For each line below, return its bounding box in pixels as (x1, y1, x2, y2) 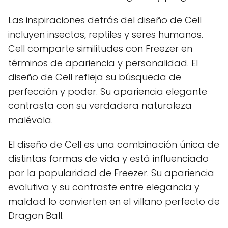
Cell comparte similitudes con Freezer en (8, 42, 192, 55)
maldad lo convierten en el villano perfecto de (8, 195, 220, 208)
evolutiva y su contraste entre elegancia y (8, 181, 199, 193)
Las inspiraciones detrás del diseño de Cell (8, 14, 202, 26)
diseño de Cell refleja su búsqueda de (8, 71, 181, 83)
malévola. (8, 113, 53, 126)
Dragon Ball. (8, 209, 64, 222)
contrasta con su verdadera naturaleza (8, 99, 192, 112)
